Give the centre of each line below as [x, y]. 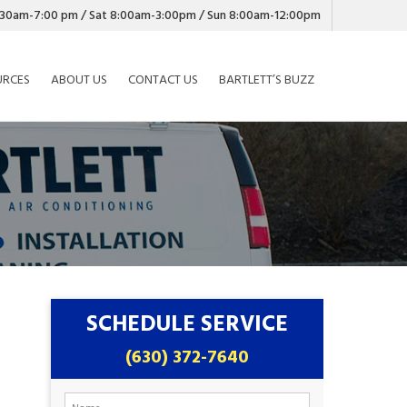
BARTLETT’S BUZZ [267, 79]
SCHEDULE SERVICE [187, 324]
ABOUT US [79, 79]
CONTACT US [163, 79]
